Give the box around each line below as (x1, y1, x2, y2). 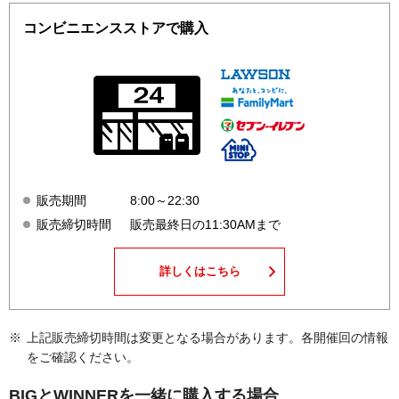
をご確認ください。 (27, 350, 139, 365)
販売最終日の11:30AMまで (130, 217, 281, 232)
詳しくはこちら (159, 265, 240, 279)
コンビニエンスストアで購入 (23, 20, 208, 37)
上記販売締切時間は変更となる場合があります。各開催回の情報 (27, 330, 388, 346)
